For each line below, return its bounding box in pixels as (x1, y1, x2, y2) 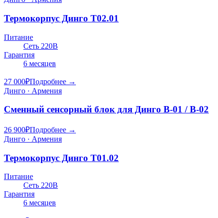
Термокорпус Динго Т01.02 (4, 152, 119, 163)
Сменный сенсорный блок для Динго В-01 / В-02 (4, 104, 209, 115)
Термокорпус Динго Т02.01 (4, 13, 119, 23)
